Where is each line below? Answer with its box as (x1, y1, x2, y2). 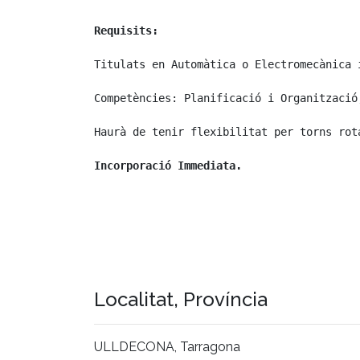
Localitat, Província (94, 287, 268, 311)
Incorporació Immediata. (94, 158, 242, 172)
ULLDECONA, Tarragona (94, 338, 240, 354)
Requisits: (94, 23, 158, 37)
